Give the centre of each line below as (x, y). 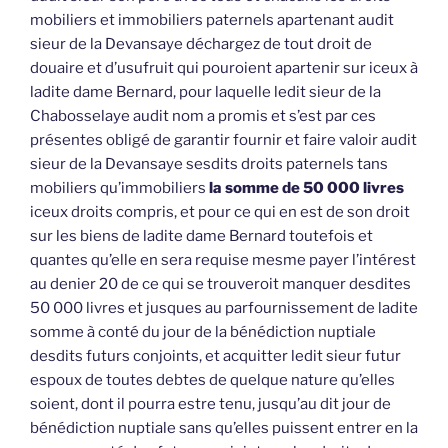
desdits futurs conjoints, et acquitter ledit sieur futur (215, 355)
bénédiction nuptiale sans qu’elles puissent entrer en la (224, 427)
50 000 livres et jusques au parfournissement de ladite (224, 307)
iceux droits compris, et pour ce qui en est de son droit (220, 211)
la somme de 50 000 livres (306, 187)
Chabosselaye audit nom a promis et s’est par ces (203, 115)
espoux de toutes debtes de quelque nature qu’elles (212, 379)
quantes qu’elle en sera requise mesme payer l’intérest (223, 259)
